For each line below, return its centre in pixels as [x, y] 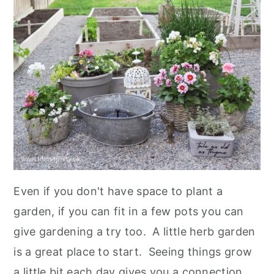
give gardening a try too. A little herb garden [135, 231]
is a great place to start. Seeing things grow [133, 251]
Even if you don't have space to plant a [118, 191]
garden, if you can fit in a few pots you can [129, 211]
